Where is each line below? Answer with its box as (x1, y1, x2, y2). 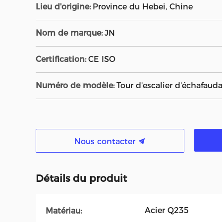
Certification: (36, 55, 86, 64)
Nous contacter (74, 137, 138, 146)
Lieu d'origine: (36, 2, 91, 11)
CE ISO (88, 55, 115, 64)
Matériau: (46, 206, 82, 216)
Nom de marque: (36, 28, 103, 38)
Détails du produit (36, 172, 127, 184)
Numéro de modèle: (36, 81, 114, 90)
